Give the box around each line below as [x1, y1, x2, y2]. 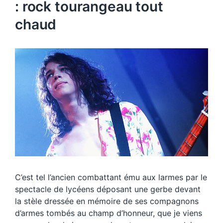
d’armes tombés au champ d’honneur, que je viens [15, 208, 202, 219]
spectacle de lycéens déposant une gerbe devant [15, 184, 201, 195]
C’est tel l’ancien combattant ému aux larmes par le [15, 172, 207, 183]
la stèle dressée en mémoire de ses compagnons [15, 196, 199, 207]
